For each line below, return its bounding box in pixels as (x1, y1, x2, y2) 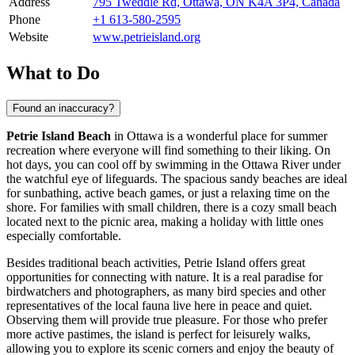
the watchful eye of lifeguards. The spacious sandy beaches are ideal (6, 171, 347, 185)
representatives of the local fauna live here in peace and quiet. (6, 298, 312, 312)
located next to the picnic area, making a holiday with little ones (6, 214, 323, 228)
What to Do (6, 62, 100, 83)
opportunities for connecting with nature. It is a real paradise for (6, 269, 323, 284)
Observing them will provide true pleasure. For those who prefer (6, 312, 327, 326)
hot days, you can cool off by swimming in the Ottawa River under (6, 157, 341, 171)
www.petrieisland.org (93, 29, 200, 44)
